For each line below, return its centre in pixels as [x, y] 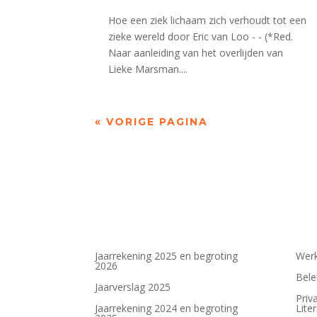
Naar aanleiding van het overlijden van [196, 52]
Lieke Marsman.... [148, 69]
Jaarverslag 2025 [133, 287]
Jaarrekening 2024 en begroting [167, 308]
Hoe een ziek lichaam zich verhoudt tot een [208, 20]
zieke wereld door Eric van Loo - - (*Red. [201, 36]
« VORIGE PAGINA [152, 121]
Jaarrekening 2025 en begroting [167, 255]
